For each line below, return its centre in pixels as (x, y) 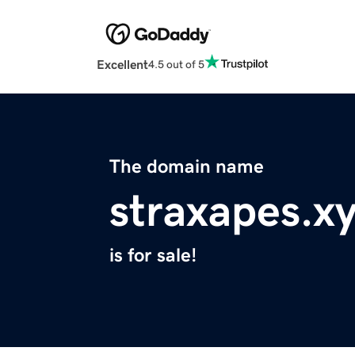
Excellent (122, 65)
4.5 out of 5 (176, 64)
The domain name (187, 167)
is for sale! (153, 256)
